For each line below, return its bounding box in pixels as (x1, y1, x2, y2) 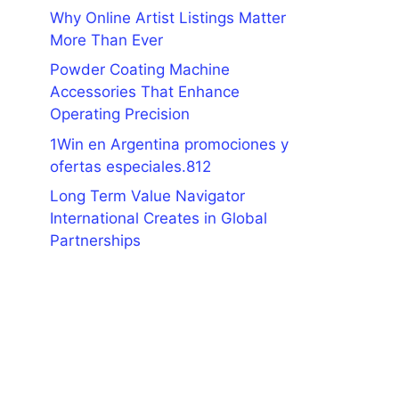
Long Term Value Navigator (50, 187, 245, 205)
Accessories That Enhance (50, 83, 240, 101)
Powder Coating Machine (50, 61, 230, 78)
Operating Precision (50, 105, 190, 123)
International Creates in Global (50, 209, 267, 227)
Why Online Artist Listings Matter (50, 8, 286, 27)
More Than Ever (50, 30, 163, 49)
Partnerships (50, 232, 141, 249)
